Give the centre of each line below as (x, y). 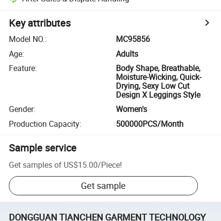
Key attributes (40, 23)
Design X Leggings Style (158, 94)
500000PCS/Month (150, 124)
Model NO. (27, 39)
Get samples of (36, 165)
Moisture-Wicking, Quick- (159, 77)
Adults (127, 54)
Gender (21, 109)
